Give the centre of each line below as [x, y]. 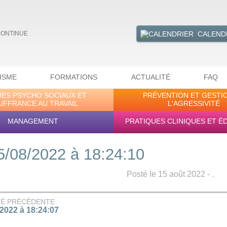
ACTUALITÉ [150, 77]
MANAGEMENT [33, 121]
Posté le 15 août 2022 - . [171, 174]
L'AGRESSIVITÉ [194, 103]
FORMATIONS [74, 77]
